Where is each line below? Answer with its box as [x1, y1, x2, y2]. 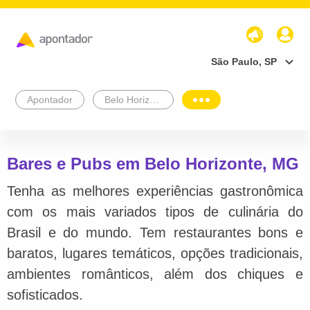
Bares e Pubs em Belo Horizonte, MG [7, 154, 299, 173]
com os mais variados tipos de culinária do [7, 203, 303, 219]
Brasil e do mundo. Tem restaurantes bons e [7, 224, 303, 240]
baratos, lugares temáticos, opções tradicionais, [7, 245, 303, 261]
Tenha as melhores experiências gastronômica [7, 183, 303, 199]
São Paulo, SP [211, 55, 277, 67]
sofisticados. [7, 286, 83, 302]
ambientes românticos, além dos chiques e [7, 266, 303, 282]
